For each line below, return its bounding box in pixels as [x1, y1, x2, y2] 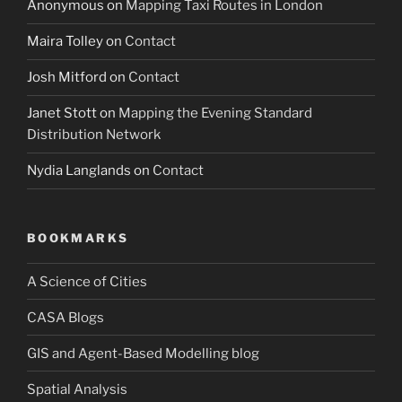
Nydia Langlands [27, 162, 131, 179]
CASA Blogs [27, 309, 104, 326]
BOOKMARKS [27, 230, 129, 245]
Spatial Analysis [27, 380, 127, 398]
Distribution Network [27, 127, 161, 144]
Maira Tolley [27, 33, 103, 50]
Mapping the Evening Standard [118, 105, 312, 122]
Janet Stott [27, 105, 97, 122]
